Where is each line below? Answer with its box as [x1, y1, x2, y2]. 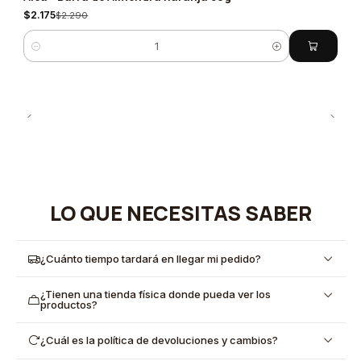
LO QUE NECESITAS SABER [49, 199, 312, 227]
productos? [40, 298, 98, 311]
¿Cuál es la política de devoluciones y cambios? [40, 334, 279, 347]
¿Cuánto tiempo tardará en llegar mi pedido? [40, 251, 262, 265]
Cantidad [23, 47, 67, 59]
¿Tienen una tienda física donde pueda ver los [40, 288, 272, 301]
